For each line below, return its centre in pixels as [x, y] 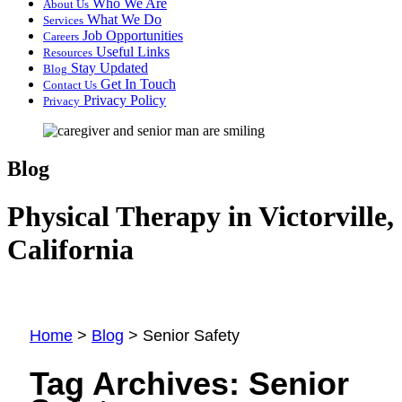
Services [63, 20]
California [70, 250]
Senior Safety [191, 335]
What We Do [122, 19]
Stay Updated [108, 67]
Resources [68, 52]
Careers [61, 36]
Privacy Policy [123, 100]
